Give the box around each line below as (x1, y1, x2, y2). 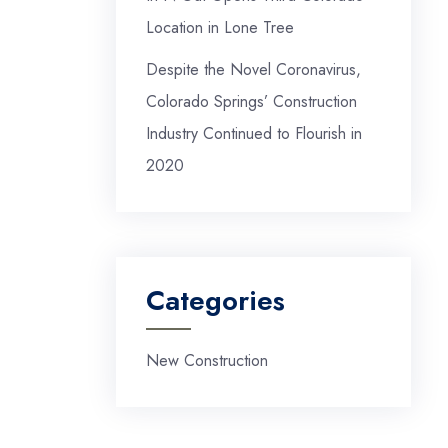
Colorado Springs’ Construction (146, 90, 357, 113)
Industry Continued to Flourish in (146, 122, 362, 145)
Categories (146, 280, 285, 321)
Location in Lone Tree (146, 16, 294, 39)
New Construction (146, 349, 268, 372)
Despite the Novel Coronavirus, (146, 58, 361, 81)
